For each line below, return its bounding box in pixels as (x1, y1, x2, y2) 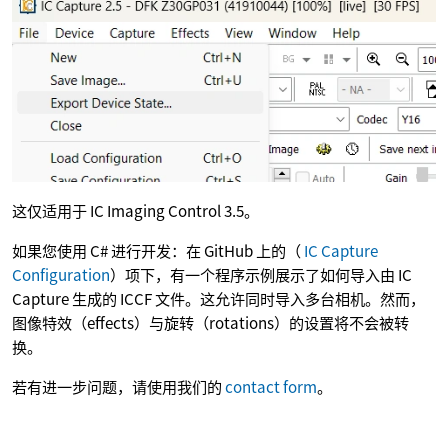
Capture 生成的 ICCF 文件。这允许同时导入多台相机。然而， (12, 286, 425, 309)
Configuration (12, 262, 110, 285)
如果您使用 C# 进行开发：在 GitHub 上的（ (12, 238, 304, 261)
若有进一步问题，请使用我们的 (12, 374, 225, 397)
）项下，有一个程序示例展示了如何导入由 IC (110, 262, 412, 285)
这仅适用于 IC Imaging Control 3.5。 (12, 198, 259, 221)
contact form (225, 374, 317, 397)
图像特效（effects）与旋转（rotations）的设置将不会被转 (12, 310, 409, 333)
